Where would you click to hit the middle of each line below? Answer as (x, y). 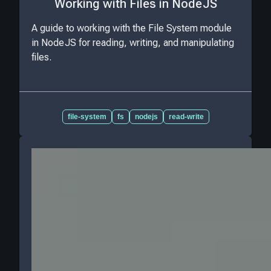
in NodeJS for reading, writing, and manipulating (133, 42)
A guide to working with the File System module (132, 28)
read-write (186, 116)
